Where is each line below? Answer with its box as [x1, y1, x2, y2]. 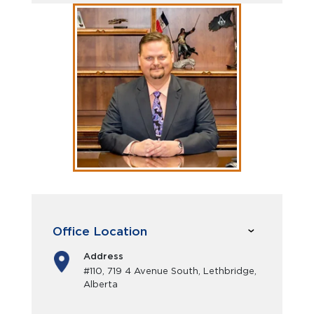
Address [83, 251, 123, 261]
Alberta [83, 279, 118, 289]
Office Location [53, 224, 147, 238]
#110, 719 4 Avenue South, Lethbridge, [83, 266, 257, 276]
